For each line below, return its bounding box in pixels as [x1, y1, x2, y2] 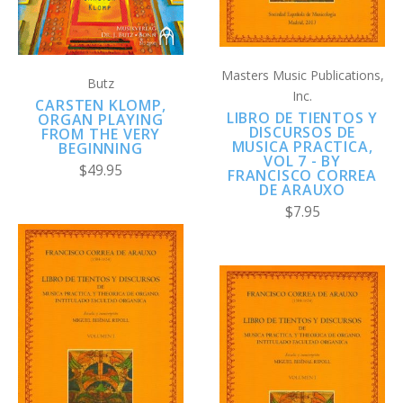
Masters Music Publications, [220, 67, 384, 85]
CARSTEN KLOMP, [35, 95, 166, 116]
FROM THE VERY [40, 124, 161, 145]
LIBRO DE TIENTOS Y [226, 108, 379, 129]
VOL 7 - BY [263, 151, 341, 172]
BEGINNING [58, 139, 143, 159]
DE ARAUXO [258, 180, 346, 201]
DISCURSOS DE [248, 122, 356, 143]
